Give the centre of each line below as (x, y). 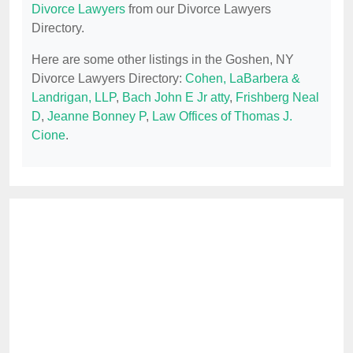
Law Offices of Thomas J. (222, 117)
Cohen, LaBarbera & (243, 79)
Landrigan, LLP (74, 98)
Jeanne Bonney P (97, 117)
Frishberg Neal (277, 98)
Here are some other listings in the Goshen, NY (163, 60)
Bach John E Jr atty (176, 98)
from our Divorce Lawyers (198, 9)
